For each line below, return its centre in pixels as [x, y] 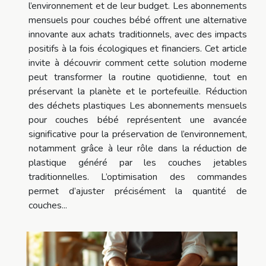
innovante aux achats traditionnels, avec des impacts [138, 34]
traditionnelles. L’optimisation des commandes [138, 177]
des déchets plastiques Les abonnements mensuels [138, 105]
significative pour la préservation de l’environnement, [138, 134]
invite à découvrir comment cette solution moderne [138, 63]
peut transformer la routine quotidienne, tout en [138, 77]
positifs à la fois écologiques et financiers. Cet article [138, 48]
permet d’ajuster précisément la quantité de [138, 191]
